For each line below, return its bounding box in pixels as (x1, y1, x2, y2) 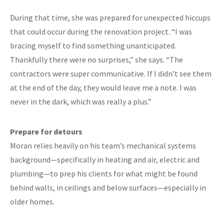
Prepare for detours (10, 126, 82, 137)
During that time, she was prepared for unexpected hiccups (10, 12, 210, 23)
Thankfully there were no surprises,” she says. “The (10, 54, 183, 65)
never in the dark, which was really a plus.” (10, 96, 151, 107)
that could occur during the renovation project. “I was (10, 26, 192, 37)
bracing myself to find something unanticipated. (10, 40, 176, 51)
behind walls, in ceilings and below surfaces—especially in (10, 182, 206, 193)
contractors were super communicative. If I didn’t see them (10, 68, 211, 79)
